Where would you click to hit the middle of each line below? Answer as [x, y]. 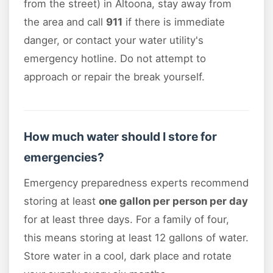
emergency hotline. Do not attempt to [115, 59]
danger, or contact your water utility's [114, 41]
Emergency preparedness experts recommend [136, 183]
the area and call [65, 22]
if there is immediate [174, 22]
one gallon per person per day [173, 201]
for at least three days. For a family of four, [126, 220]
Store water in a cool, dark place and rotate [128, 256]
